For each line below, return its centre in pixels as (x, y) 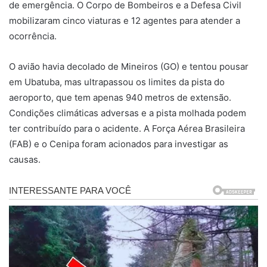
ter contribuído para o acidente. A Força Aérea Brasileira (127, 129)
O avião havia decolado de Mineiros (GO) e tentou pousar (129, 67)
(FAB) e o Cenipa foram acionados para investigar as (119, 144)
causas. (25, 160)
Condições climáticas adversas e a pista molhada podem (128, 113)
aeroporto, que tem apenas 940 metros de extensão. (120, 98)
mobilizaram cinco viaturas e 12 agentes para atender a (125, 21)
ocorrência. (33, 36)
